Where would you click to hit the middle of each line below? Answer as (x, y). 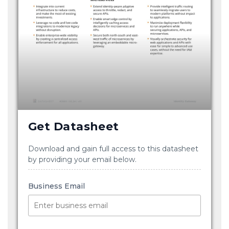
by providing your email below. (82, 160)
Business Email (56, 186)
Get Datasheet (74, 127)
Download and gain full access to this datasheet (113, 149)
